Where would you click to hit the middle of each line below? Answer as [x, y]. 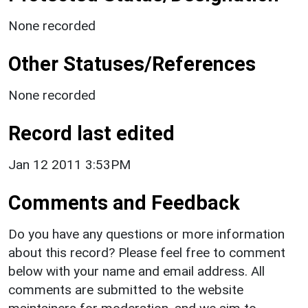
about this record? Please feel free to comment [147, 252]
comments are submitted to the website [126, 289]
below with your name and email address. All [136, 271]
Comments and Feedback [124, 202]
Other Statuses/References [132, 64]
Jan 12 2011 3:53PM [69, 164]
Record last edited [91, 133]
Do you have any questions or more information [146, 234]
